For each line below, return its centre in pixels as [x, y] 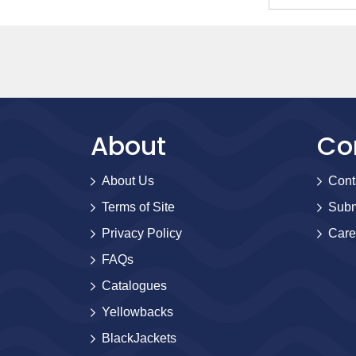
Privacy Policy [142, 233]
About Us [128, 181]
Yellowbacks [137, 312]
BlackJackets [139, 338]
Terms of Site [138, 207]
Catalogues [134, 286]
